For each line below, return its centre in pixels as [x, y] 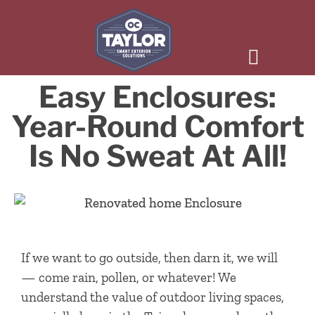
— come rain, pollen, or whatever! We [129, 277]
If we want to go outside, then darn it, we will [149, 257]
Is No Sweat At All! [157, 155]
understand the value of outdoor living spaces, [153, 297]
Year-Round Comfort [157, 126]
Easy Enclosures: [157, 96]
